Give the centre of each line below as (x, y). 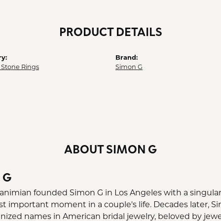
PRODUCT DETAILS (110, 31)
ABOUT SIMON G (110, 149)
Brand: (127, 57)
